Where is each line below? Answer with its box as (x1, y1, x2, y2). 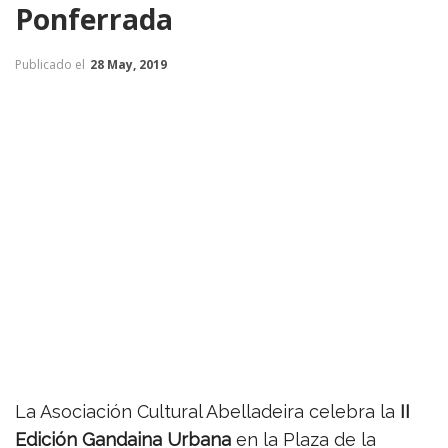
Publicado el (15, 55, 88, 73)
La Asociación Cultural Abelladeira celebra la (15, 400, 400, 422)
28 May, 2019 (90, 55, 167, 73)
